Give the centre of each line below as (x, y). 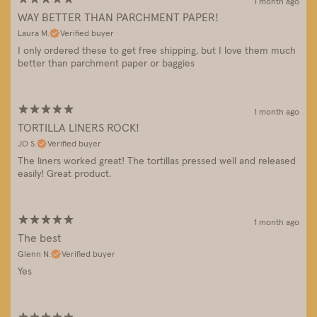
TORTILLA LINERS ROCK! (79, 128)
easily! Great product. (64, 174)
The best (40, 238)
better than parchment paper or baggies (106, 63)
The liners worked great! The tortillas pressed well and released (157, 161)
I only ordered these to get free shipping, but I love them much (157, 51)
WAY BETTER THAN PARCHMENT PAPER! (118, 17)
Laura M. (34, 33)
